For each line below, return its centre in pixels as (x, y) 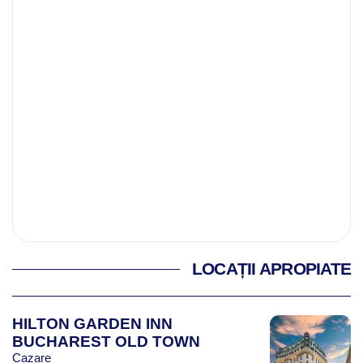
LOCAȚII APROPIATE (271, 269)
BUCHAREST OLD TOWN (106, 341)
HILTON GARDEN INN (92, 323)
